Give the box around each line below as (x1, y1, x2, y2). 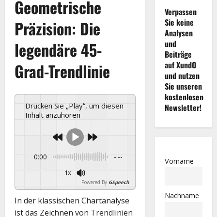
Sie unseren (164, 80, 202, 92)
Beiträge (164, 48, 192, 60)
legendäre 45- (15, 38, 102, 61)
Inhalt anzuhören (25, 109, 80, 120)
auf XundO (164, 59, 196, 71)
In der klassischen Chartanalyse (15, 195, 129, 206)
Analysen (164, 27, 193, 39)
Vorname (164, 156, 194, 166)
